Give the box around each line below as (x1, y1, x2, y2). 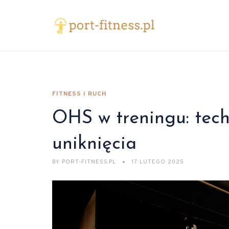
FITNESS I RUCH (52, 90, 107, 98)
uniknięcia (52, 135, 136, 153)
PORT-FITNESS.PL (60, 158, 118, 166)
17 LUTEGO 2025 (131, 158, 184, 166)
